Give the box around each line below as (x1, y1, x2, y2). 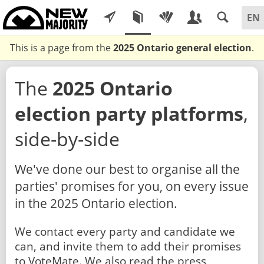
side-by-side (15, 126, 120, 151)
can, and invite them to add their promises (15, 239, 241, 254)
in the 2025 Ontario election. (15, 194, 177, 212)
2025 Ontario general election (113, 41, 252, 54)
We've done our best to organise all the (15, 160, 240, 177)
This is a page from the (10, 41, 113, 54)
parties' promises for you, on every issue (15, 177, 249, 194)
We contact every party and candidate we (15, 224, 235, 239)
